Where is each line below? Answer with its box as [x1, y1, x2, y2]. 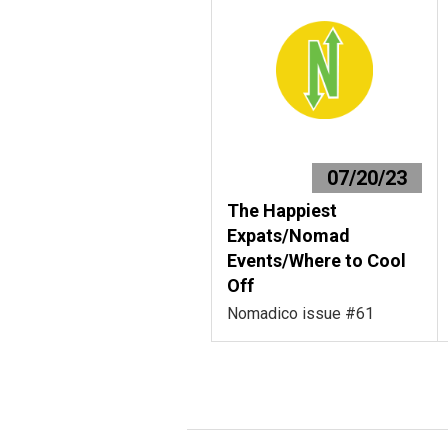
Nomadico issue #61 [227, 304, 374, 323]
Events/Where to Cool [227, 250, 406, 271]
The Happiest [227, 200, 337, 221]
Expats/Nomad [227, 225, 350, 246]
